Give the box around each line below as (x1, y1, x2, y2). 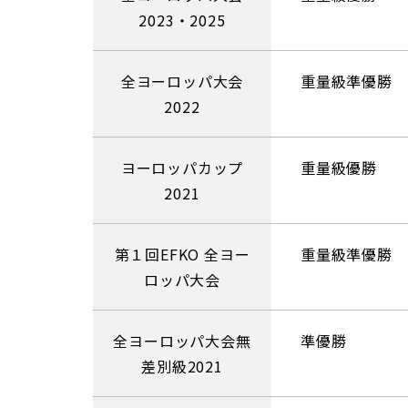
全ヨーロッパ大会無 (113, 330, 251, 352)
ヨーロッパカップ (120, 157, 244, 178)
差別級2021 (141, 355, 223, 377)
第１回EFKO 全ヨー (114, 243, 250, 265)
